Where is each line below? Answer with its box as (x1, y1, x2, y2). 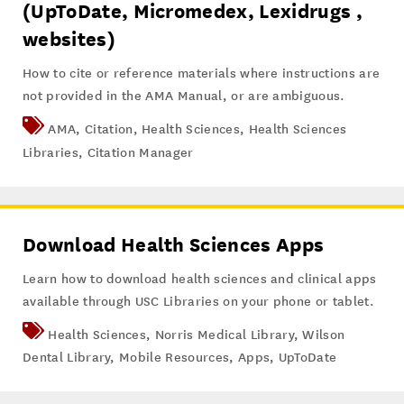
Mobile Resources (119, 349, 230, 365)
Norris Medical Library (154, 326, 294, 343)
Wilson (302, 326, 345, 343)
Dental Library (23, 349, 111, 365)
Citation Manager (87, 144, 194, 161)
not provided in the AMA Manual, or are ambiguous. (23, 88, 345, 105)
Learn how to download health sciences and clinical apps (23, 271, 377, 287)
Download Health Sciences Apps (23, 233, 325, 256)
